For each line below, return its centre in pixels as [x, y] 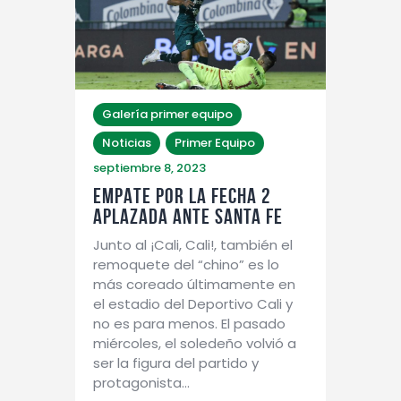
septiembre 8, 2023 [149, 168]
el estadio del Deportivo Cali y [193, 304]
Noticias [127, 143]
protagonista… [141, 383]
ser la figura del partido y [176, 363]
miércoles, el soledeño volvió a [195, 344]
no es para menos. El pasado [189, 324]
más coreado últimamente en [194, 285]
